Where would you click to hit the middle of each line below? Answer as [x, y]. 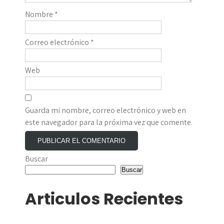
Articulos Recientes [104, 199]
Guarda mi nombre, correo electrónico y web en [105, 110]
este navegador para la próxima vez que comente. [109, 122]
